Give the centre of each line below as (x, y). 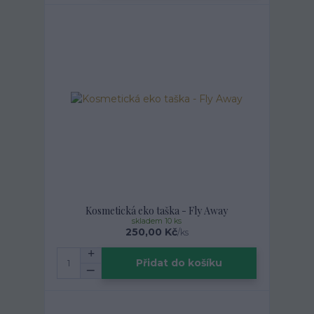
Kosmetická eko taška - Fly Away (157, 210)
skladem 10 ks (157, 221)
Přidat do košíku (179, 263)
